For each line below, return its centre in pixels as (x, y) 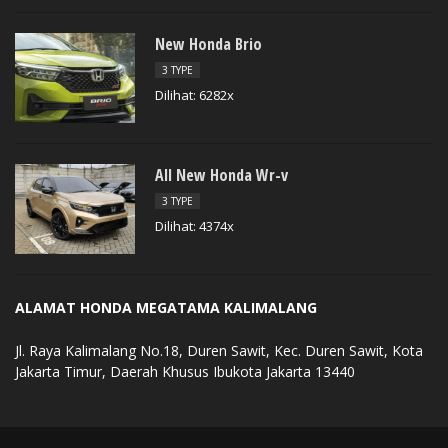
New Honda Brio (208, 43)
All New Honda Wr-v (221, 174)
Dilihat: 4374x (194, 225)
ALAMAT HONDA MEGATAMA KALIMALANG (166, 307)
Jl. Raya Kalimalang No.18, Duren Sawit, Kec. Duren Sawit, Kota (219, 350)
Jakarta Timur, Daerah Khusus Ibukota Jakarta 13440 (185, 371)
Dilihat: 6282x (194, 94)
